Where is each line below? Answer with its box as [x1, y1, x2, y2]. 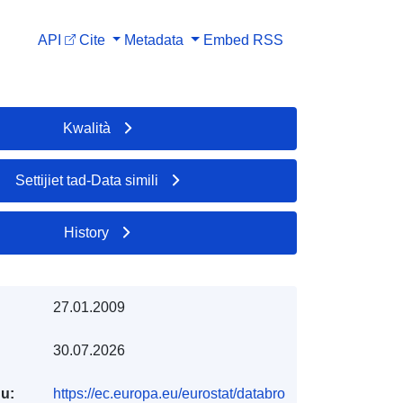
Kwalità [62, 120, 111, 136]
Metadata [124, 31, 184, 48]
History [64, 224, 110, 240]
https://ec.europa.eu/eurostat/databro [52, 385, 285, 401]
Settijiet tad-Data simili [14, 172, 158, 188]
